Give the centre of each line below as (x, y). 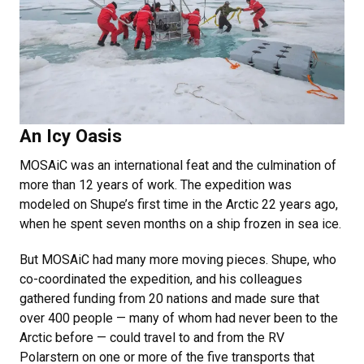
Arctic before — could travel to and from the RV (152, 338)
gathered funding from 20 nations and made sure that (169, 299)
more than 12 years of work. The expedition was (156, 185)
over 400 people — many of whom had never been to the (179, 318)
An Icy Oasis (71, 136)
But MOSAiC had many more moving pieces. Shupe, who (178, 260)
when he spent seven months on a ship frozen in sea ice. (182, 224)
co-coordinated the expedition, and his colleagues (161, 279)
